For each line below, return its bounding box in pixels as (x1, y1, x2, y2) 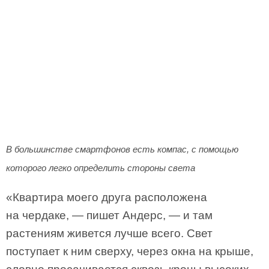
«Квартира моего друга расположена (6, 191, 207, 204)
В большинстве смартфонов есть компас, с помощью (6, 144, 238, 154)
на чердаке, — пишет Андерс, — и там (6, 209, 213, 222)
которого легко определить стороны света (6, 163, 195, 173)
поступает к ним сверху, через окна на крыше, (6, 245, 253, 258)
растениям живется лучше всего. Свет (6, 227, 213, 240)
